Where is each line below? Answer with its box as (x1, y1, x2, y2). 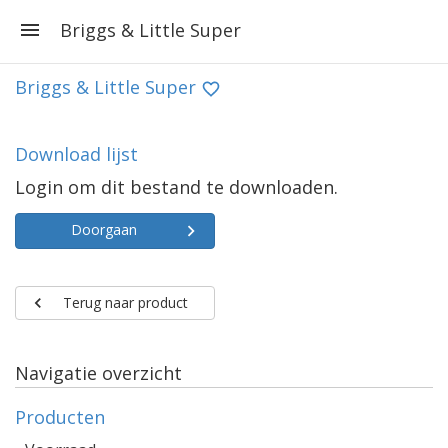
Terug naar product (62, 293, 188, 312)
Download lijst (15, 142, 138, 166)
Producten (15, 405, 105, 429)
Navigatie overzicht (15, 361, 182, 385)
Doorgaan (71, 220, 137, 239)
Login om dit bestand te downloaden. (15, 175, 338, 199)
